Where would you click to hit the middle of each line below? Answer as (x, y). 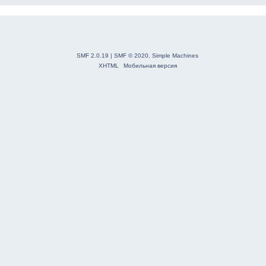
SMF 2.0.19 (93, 56)
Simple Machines (175, 56)
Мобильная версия (150, 66)
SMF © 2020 (131, 56)
